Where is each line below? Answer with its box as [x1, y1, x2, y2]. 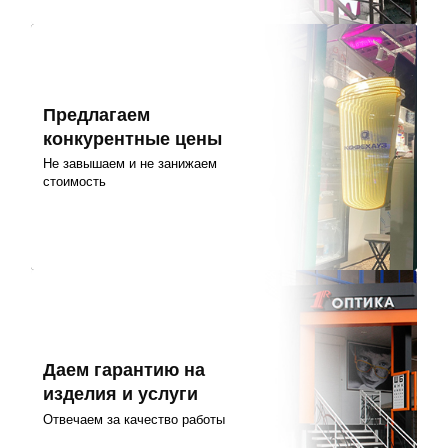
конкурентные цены [43, 128, 223, 149]
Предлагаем [43, 104, 151, 125]
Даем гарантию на [43, 360, 206, 381]
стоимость [43, 174, 107, 190]
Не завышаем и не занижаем [43, 156, 218, 172]
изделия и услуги [43, 384, 199, 405]
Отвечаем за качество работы [43, 411, 226, 427]
